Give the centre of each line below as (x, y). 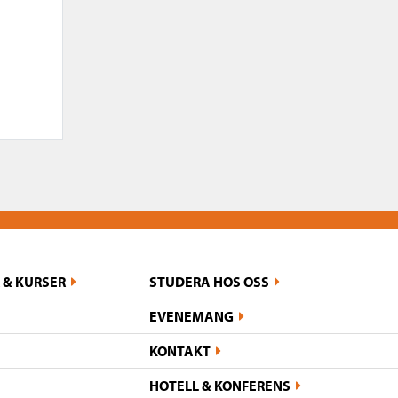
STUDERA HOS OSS (209, 281)
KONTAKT (180, 350)
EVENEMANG (191, 316)
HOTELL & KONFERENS (220, 385)
